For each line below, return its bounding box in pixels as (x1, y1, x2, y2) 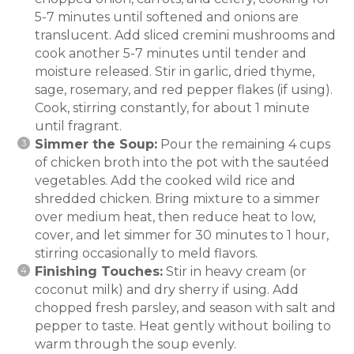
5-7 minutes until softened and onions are (35, 9, 299, 24)
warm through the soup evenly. (35, 336, 236, 352)
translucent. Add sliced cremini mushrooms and (35, 27, 336, 43)
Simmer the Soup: (35, 136, 157, 152)
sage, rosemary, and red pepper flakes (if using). (35, 81, 333, 97)
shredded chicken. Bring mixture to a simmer (35, 190, 320, 206)
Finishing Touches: (35, 263, 163, 279)
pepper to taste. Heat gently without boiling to (35, 318, 331, 333)
